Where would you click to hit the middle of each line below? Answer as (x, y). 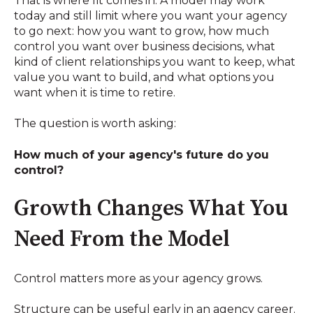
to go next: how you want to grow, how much (141, 31)
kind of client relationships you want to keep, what (155, 61)
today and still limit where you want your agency (151, 15)
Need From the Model (122, 240)
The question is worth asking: (95, 124)
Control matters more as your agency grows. (138, 278)
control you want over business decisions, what (145, 46)
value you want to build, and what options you (144, 77)
